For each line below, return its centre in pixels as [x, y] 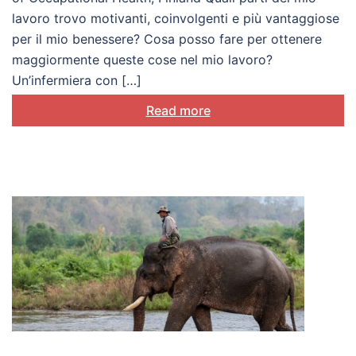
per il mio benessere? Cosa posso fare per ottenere [167, 39]
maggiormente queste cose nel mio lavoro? [142, 60]
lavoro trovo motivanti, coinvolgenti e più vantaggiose [176, 19]
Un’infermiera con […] [77, 81]
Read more [178, 111]
